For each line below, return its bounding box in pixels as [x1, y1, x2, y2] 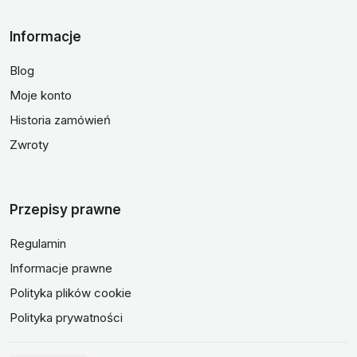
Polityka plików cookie [10, 285, 131, 300]
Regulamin [10, 236, 66, 251]
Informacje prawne [10, 261, 112, 276]
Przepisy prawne [10, 202, 121, 218]
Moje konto [10, 88, 72, 103]
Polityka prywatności [10, 310, 123, 325]
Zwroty [10, 137, 49, 152]
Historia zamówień [10, 112, 111, 127]
